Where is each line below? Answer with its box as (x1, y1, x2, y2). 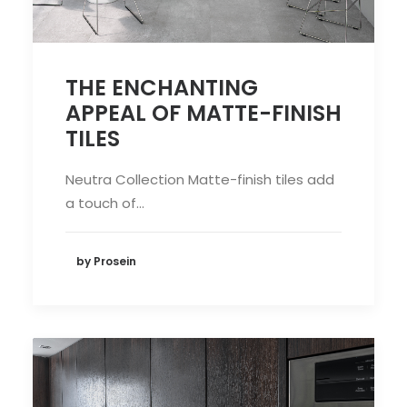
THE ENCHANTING (65, 72, 258, 103)
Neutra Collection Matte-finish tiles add (65, 169, 334, 189)
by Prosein (76, 253, 136, 270)
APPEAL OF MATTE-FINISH (65, 97, 342, 128)
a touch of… (65, 193, 144, 213)
